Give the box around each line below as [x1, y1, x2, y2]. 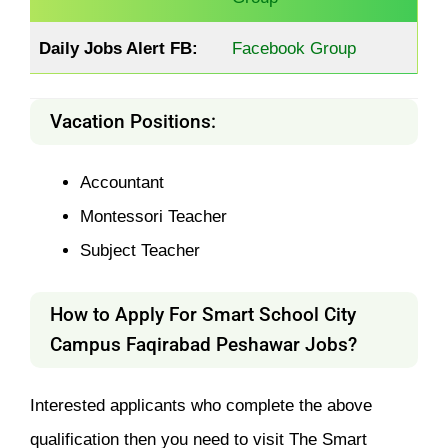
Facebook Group [232, 38, 357, 57]
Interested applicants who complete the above [30, 396, 372, 414]
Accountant [79, 173, 164, 192]
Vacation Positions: [50, 110, 216, 134]
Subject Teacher [79, 241, 200, 260]
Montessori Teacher [79, 207, 227, 226]
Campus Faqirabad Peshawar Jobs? [50, 333, 357, 356]
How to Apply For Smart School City [50, 303, 356, 326]
